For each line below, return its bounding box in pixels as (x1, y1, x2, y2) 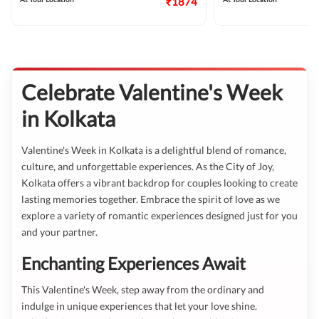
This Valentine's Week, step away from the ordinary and (21, 283, 264, 296)
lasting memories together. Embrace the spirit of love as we (21, 193, 280, 205)
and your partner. (21, 226, 98, 238)
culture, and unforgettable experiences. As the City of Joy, (21, 160, 274, 172)
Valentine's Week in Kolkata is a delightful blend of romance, (21, 144, 286, 156)
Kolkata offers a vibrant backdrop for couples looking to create (21, 177, 298, 189)
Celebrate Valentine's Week (21, 79, 283, 105)
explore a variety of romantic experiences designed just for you (21, 209, 298, 221)
